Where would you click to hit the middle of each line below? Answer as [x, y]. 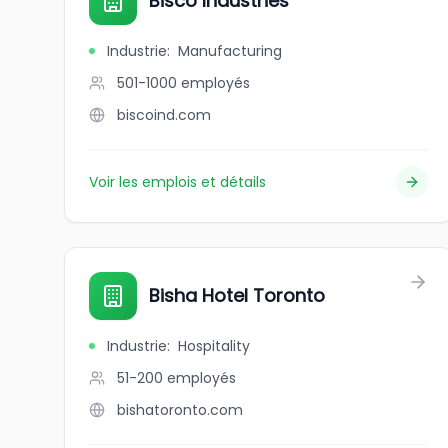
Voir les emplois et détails [177, 182]
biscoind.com [164, 115]
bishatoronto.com [180, 410]
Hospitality [214, 346]
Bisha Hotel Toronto [237, 295]
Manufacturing [230, 51]
